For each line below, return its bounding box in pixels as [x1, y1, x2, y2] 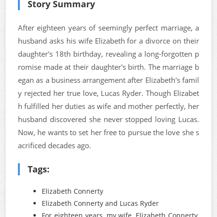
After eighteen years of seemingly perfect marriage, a [18, 23, 199, 32]
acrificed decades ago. [18, 140, 91, 150]
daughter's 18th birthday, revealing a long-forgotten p [18, 49, 199, 59]
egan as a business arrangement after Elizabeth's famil [18, 75, 199, 85]
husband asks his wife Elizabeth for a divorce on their [18, 36, 199, 46]
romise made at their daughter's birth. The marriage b [18, 62, 199, 72]
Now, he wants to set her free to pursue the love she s [18, 127, 199, 137]
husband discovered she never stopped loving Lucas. [18, 114, 199, 124]
